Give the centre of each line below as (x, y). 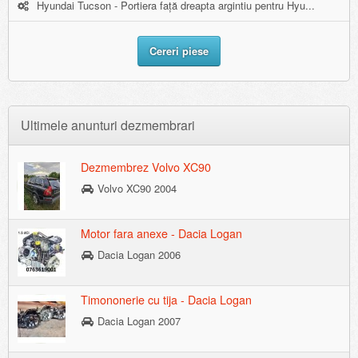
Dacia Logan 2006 (137, 254)
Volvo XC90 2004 (135, 188)
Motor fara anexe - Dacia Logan (161, 233)
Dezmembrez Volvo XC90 (146, 167)
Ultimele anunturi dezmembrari (108, 125)
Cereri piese (179, 50)
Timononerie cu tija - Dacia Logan (166, 299)
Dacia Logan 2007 (137, 320)
